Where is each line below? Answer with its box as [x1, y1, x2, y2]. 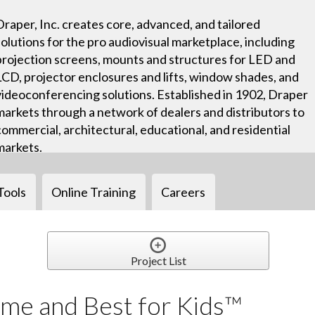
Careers [161, 184, 206, 200]
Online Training [51, 184, 136, 200]
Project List [130, 253, 186, 267]
